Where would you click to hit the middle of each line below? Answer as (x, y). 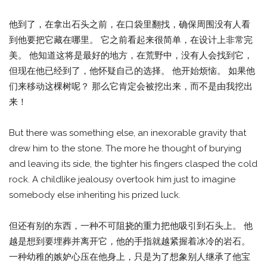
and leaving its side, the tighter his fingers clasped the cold (133, 164)
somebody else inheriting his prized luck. (95, 195)
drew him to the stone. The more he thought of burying (125, 149)
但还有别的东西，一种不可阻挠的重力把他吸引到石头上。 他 (131, 226)
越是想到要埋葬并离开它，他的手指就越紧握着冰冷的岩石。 (130, 241)
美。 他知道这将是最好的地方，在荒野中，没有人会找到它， (131, 55)
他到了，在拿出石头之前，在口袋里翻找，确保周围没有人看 (130, 24)
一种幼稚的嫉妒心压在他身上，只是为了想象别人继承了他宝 (130, 257)
